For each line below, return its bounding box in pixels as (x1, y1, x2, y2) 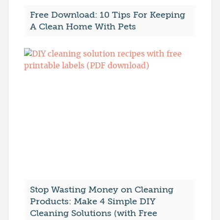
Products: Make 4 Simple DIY (30, 196, 156, 207)
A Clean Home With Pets (30, 22, 136, 32)
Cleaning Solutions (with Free (30, 208, 157, 219)
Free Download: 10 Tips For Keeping (30, 10, 185, 20)
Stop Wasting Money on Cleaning (30, 185, 173, 195)
